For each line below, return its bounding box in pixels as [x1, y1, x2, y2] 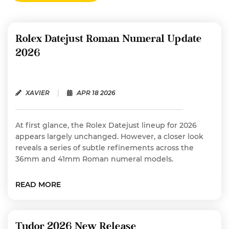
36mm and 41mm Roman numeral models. [15, 154, 173, 164]
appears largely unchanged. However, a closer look [15, 132, 203, 142]
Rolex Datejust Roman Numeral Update [15, 35, 201, 45]
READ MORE [15, 180, 61, 190]
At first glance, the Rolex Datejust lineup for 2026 [15, 121, 197, 130]
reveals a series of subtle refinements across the [15, 143, 194, 153]
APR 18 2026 [75, 89, 116, 97]
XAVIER [24, 89, 50, 97]
